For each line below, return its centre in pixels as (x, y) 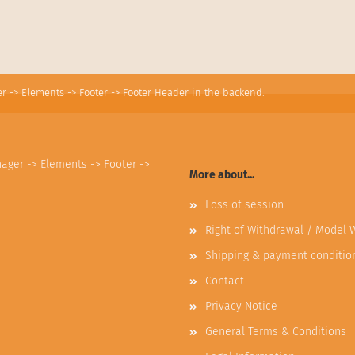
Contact (225, 281)
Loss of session (244, 205)
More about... (222, 175)
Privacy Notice (241, 306)
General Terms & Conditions (276, 332)
